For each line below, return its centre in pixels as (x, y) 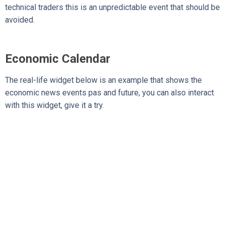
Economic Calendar (58, 59)
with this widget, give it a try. (54, 105)
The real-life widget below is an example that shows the (103, 80)
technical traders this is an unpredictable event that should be (113, 7)
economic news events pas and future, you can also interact (109, 92)
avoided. (20, 20)
